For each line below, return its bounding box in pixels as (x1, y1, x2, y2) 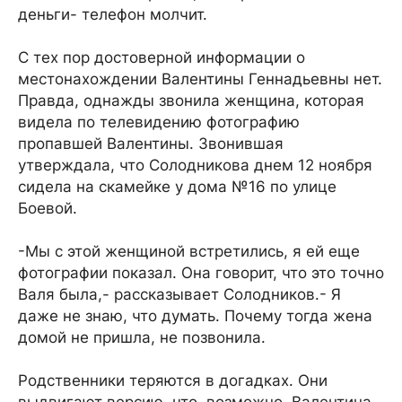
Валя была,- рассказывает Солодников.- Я (18, 285, 341, 303)
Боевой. (18, 199, 77, 217)
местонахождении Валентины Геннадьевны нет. (18, 70, 382, 88)
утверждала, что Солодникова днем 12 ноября (18, 156, 372, 174)
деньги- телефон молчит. (18, 5, 207, 23)
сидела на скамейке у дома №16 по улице (18, 178, 336, 196)
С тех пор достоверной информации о (18, 48, 305, 66)
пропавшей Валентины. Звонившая (18, 135, 284, 153)
